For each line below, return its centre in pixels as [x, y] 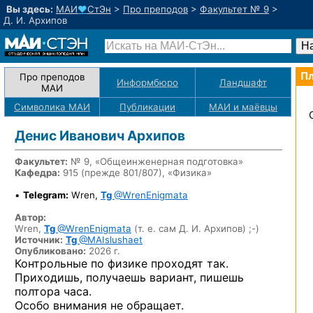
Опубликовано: [50, 251]
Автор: [30, 217]
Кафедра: [37, 173]
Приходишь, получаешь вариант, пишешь [129, 277]
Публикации [147, 107]
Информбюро [147, 82]
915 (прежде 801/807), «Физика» [136, 173]
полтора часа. [53, 291]
